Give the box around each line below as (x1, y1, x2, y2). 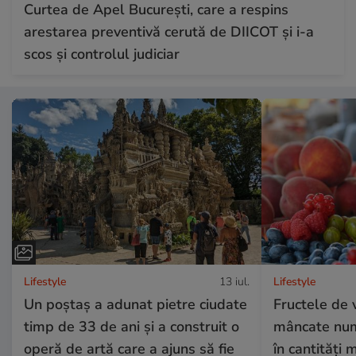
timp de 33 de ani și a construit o (24, 316, 239, 336)
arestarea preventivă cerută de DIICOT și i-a (24, 21, 314, 41)
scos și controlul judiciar (24, 44, 180, 64)
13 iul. (219, 273, 250, 289)
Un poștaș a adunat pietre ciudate (24, 294, 247, 314)
